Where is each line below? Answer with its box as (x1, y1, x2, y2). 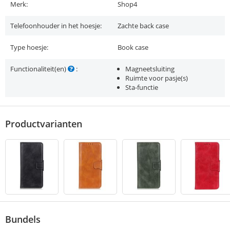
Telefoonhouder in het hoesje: (10, 21, 102, 31)
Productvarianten (5, 118, 82, 130)
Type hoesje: (10, 43, 48, 52)
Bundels (5, 213, 41, 226)
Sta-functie (125, 83, 158, 92)
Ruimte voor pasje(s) (125, 73, 188, 83)
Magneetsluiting (125, 64, 175, 74)
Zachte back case (118, 21, 169, 31)
